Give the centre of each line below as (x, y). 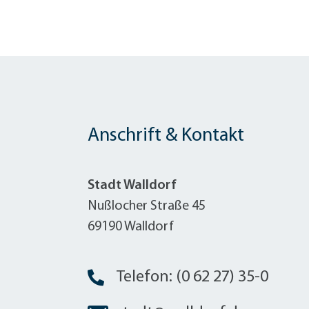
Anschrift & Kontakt (166, 136)
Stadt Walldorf (132, 185)
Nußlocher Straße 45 (147, 206)
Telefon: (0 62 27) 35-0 (192, 277)
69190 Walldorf (131, 227)
